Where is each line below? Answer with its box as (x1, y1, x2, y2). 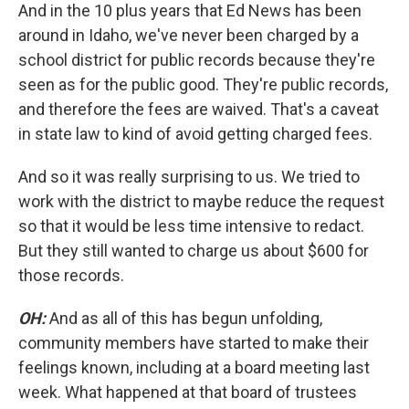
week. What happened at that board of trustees (18, 383, 357, 402)
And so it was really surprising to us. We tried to (18, 167, 360, 186)
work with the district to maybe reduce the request (18, 192, 384, 211)
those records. (18, 266, 124, 285)
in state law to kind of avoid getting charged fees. (18, 124, 372, 143)
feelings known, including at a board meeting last (18, 358, 370, 377)
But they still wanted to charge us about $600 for (18, 241, 369, 260)
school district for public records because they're (18, 50, 375, 69)
